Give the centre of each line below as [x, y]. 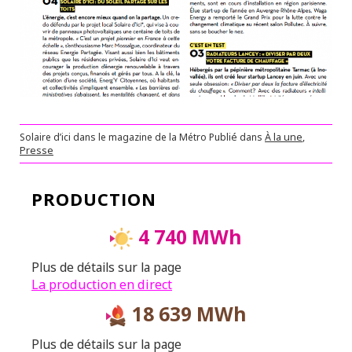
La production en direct [102, 285]
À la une [284, 137]
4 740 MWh [188, 236]
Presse [37, 151]
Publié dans [237, 137]
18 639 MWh [187, 314]
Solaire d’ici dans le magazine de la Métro [114, 137]
